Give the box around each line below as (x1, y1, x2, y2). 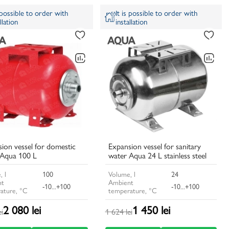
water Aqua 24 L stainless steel (108, 149, 207, 161)
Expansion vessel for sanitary (108, 140, 201, 152)
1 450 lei (132, 201, 170, 218)
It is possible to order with (115, 7, 197, 18)
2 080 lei (3, 201, 41, 218)
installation (115, 16, 147, 27)
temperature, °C (108, 185, 157, 195)
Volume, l (108, 168, 135, 179)
